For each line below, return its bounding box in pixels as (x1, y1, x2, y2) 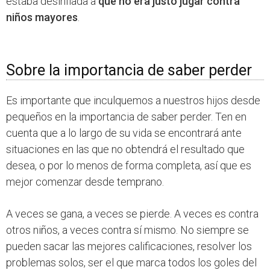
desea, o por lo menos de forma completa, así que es (6, 159, 251, 172)
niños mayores (6, 11, 78, 24)
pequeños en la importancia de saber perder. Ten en (6, 110, 246, 124)
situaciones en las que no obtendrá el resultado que (6, 143, 245, 156)
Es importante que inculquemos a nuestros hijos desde (6, 94, 260, 107)
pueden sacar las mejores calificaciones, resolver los (6, 240, 252, 253)
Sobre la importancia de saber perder (6, 61, 252, 80)
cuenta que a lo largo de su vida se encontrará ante (6, 127, 242, 140)
